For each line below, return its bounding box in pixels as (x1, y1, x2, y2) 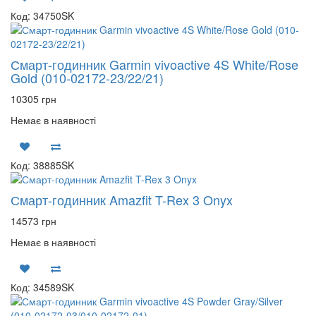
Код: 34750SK (11, 8, 74, 23)
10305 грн (11, 92, 56, 106)
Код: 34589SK (11, 280, 74, 294)
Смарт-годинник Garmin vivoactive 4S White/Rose (11, 55, 298, 73)
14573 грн (11, 214, 56, 228)
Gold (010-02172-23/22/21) (11, 68, 164, 87)
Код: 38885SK (11, 158, 74, 172)
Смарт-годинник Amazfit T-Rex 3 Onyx (11, 190, 233, 209)
